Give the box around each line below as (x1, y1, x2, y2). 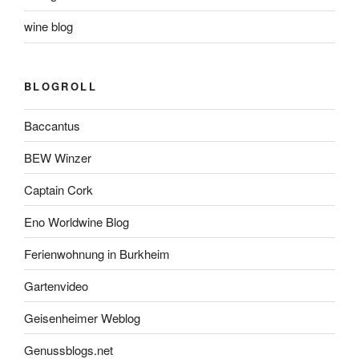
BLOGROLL (24, 78, 97, 94)
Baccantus (24, 116, 80, 134)
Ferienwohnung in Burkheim (24, 244, 170, 262)
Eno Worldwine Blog (24, 212, 129, 230)
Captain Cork (24, 180, 93, 198)
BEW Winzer (24, 148, 91, 166)
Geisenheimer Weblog (24, 309, 140, 326)
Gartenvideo (24, 276, 88, 294)
